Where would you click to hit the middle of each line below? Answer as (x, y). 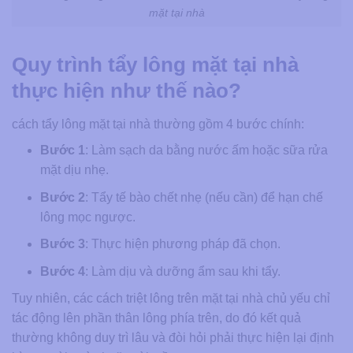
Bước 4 (62, 271)
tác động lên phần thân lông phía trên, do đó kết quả (156, 318)
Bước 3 (62, 244)
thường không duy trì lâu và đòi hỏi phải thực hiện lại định (173, 338)
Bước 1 (62, 150)
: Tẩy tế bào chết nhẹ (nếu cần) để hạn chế (204, 197)
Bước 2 (62, 197)
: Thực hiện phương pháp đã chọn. (182, 244)
